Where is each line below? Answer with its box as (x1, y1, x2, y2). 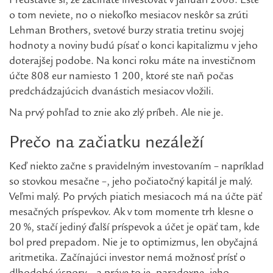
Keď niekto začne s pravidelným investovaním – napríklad (9, 162, 264, 173)
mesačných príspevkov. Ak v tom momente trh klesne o (9, 208, 253, 219)
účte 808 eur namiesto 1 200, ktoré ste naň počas (9, 72, 233, 83)
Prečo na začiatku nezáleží (9, 135, 204, 153)
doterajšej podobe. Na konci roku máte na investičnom (9, 57, 256, 68)
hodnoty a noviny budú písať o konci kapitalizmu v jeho (9, 41, 258, 52)
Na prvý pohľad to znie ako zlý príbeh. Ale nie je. (9, 108, 224, 119)
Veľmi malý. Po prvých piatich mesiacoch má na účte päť (9, 193, 262, 204)
